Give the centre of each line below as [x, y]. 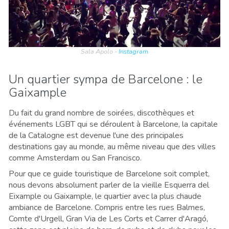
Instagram [133, 51]
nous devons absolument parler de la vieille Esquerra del [109, 185]
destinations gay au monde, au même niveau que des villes [112, 146]
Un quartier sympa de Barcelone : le [106, 79]
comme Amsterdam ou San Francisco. [75, 158]
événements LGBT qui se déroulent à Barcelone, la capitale [113, 124]
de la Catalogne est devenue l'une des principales [96, 135]
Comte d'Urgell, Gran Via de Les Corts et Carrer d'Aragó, [108, 219]
